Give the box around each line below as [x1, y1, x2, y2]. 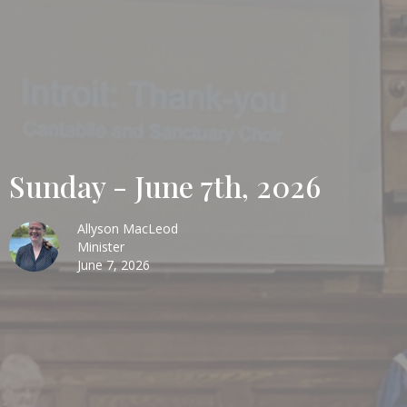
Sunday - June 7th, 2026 [9, 166, 321, 206]
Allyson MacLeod [77, 220, 178, 238]
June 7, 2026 [77, 256, 150, 274]
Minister [77, 238, 124, 256]
